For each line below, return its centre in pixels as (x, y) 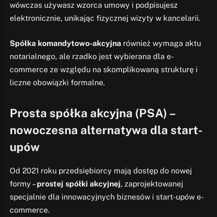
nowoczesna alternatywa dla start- (106, 130)
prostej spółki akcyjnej (79, 184)
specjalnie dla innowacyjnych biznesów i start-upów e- (107, 197)
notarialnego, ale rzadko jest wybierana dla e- (92, 56)
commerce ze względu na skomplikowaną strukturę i (104, 69)
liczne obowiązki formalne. (57, 82)
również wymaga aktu (161, 43)
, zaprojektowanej (152, 184)
